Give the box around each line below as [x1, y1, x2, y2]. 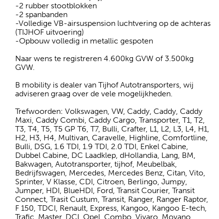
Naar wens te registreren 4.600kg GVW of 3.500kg [15, 53, 194, 63]
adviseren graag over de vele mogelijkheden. [15, 88, 173, 98]
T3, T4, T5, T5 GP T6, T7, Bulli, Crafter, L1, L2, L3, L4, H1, [15, 124, 209, 133]
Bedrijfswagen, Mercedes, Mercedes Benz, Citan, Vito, [15, 168, 205, 177]
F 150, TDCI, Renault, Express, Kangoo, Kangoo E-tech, [15, 203, 207, 213]
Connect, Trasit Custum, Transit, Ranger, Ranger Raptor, [15, 194, 208, 204]
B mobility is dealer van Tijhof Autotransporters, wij [15, 80, 194, 89]
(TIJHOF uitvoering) [15, 27, 84, 37]
